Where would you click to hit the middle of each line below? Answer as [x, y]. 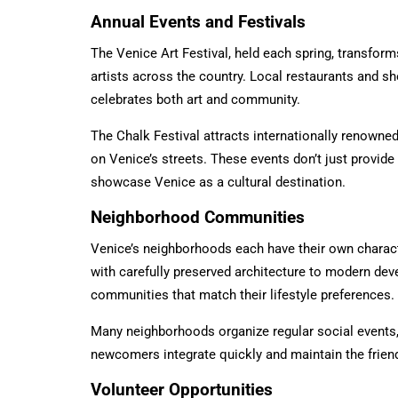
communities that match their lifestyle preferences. [243, 295]
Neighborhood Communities [198, 217]
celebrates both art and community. [195, 99]
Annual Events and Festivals [198, 21]
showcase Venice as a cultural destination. [218, 182]
